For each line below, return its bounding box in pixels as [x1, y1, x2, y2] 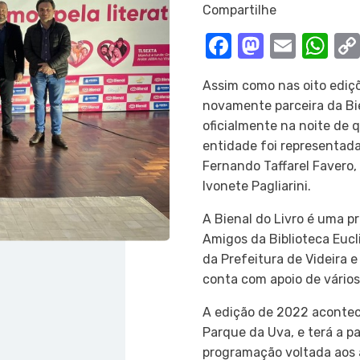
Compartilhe [202, 2, 276, 18]
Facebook [231, 31, 347, 61]
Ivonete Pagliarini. [202, 178, 311, 194]
